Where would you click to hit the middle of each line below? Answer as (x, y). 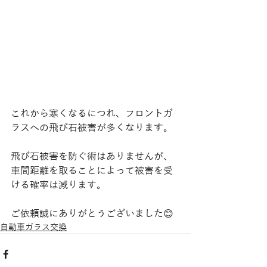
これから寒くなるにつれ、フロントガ (92, 114)
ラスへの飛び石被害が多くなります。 (92, 128)
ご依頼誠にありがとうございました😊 (92, 214)
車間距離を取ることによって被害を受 (92, 171)
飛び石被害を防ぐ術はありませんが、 (92, 157)
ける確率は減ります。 (58, 186)
